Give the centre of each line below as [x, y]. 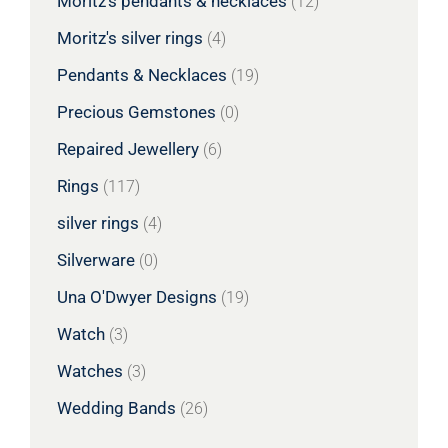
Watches [90, 371]
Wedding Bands [116, 408]
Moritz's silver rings [130, 38]
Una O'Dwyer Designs [137, 297]
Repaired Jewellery [128, 149]
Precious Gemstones [136, 112]
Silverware [96, 260]
